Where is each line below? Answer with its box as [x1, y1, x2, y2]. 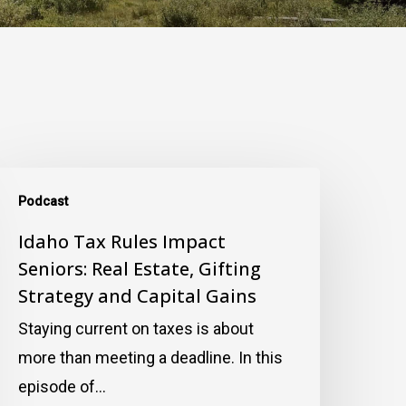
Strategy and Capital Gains [18, 284, 257, 309]
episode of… [18, 377, 107, 397]
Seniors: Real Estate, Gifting [18, 256, 262, 282]
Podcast [18, 194, 69, 209]
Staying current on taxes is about [18, 319, 255, 339]
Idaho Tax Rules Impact [18, 229, 227, 255]
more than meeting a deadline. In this [18, 348, 284, 368]
